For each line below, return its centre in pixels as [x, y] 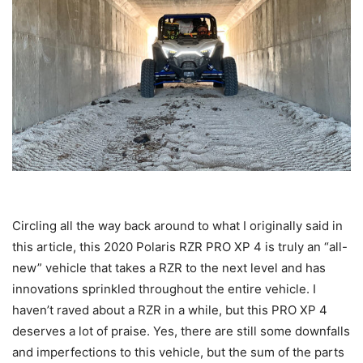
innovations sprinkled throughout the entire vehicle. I [164, 289]
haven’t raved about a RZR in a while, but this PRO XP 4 [170, 310]
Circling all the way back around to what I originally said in [177, 226]
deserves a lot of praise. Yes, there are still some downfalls [181, 331]
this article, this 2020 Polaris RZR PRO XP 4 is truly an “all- [180, 247]
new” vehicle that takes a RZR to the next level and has [169, 268]
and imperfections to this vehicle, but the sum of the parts [178, 352]
